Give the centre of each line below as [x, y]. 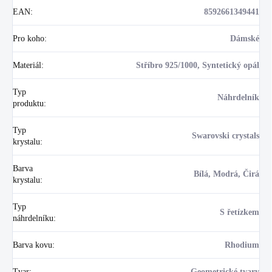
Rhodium [242, 245]
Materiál [27, 65]
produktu [28, 103]
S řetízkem [240, 212]
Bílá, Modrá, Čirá [226, 174]
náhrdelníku [33, 218]
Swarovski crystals [226, 135]
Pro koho [29, 38]
